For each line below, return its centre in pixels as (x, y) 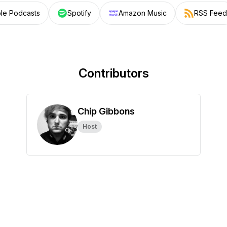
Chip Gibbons (106, 111)
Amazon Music (142, 13)
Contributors (113, 73)
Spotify (79, 13)
